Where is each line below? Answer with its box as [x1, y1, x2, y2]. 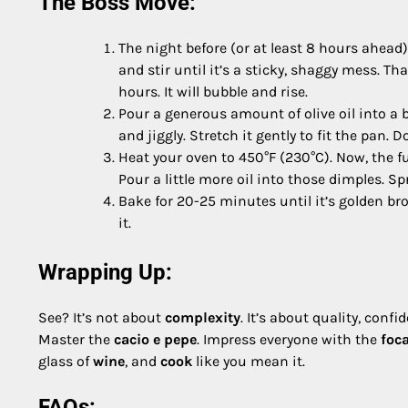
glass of [38, 352, 93, 371]
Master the [38, 331, 114, 349]
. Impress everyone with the [197, 331, 381, 349]
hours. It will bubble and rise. [118, 83, 308, 101]
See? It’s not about [38, 309, 165, 327]
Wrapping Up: [38, 260, 172, 286]
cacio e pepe [114, 331, 197, 349]
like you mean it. [192, 352, 305, 371]
